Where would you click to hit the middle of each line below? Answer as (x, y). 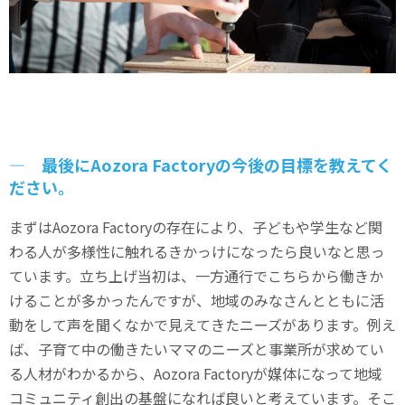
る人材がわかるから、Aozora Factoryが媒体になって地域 (196, 373)
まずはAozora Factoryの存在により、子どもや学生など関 (196, 226)
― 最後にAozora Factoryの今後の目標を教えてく (201, 164)
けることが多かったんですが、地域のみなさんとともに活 (197, 300)
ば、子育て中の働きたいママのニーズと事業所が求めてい (197, 348)
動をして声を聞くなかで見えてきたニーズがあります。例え (202, 324)
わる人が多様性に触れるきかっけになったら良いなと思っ (197, 251)
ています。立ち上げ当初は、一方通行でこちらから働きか (196, 275)
